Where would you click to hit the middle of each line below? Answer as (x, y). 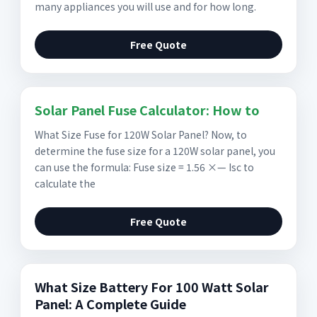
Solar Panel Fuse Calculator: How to (147, 110)
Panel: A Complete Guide (110, 304)
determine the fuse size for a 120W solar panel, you (155, 151)
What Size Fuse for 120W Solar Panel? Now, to (141, 134)
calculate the (65, 183)
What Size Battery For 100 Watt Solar (152, 287)
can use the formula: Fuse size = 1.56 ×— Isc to (144, 167)
